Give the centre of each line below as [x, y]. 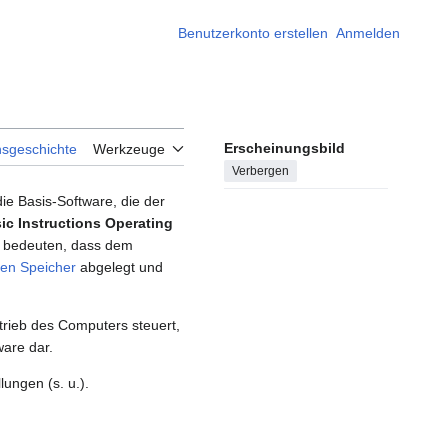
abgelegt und [119, 267]
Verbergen [260, 171]
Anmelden [368, 33]
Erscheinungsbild [284, 148]
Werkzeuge [129, 149]
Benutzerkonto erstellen [253, 33]
